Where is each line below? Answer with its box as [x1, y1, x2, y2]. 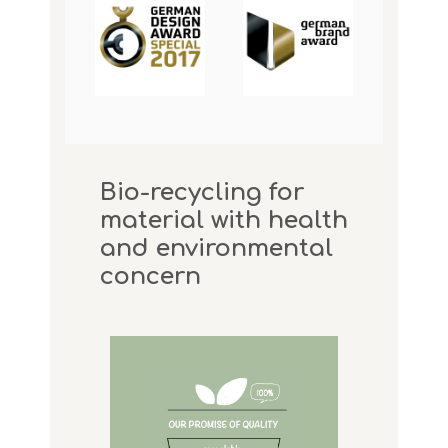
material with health [100, 207, 348, 235]
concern [100, 263, 201, 291]
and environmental [100, 235, 333, 263]
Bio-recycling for [100, 179, 304, 207]
